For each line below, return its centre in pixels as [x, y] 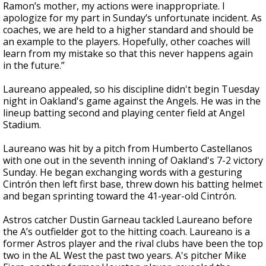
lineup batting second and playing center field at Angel [124, 113]
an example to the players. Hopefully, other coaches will [126, 42]
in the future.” [34, 65]
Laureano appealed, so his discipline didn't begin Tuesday [131, 89]
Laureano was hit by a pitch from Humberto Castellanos [128, 148]
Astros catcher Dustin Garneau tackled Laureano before [128, 220]
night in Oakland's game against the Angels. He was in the [132, 101]
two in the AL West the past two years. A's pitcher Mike [125, 255]
